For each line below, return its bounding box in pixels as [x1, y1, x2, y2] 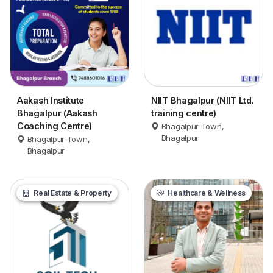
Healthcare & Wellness [166, 188, 246, 198]
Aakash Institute [17, 95, 85, 106]
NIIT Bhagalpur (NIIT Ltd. [151, 95, 254, 106]
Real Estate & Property [32, 188, 112, 198]
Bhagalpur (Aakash [17, 108, 97, 119]
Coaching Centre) [17, 121, 93, 132]
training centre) [151, 108, 217, 119]
